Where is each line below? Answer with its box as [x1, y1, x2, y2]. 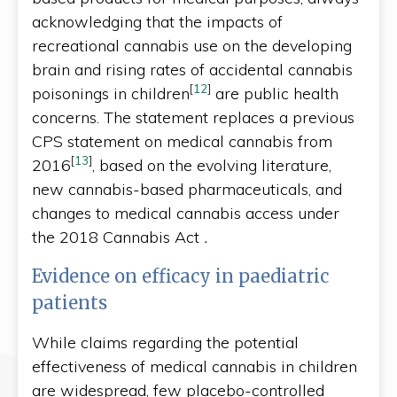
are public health [211, 82, 339, 104]
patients [32, 291, 107, 314]
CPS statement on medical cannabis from [32, 130, 332, 152]
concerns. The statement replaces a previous [32, 106, 354, 128]
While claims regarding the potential [32, 331, 299, 353]
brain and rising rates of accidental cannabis [32, 58, 353, 80]
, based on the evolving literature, [92, 154, 331, 175]
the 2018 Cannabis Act [32, 226, 204, 247]
